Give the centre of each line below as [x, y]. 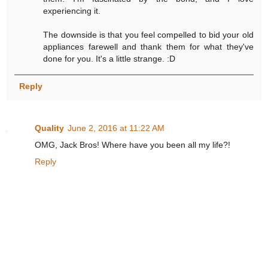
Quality [49, 128]
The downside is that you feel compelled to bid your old [148, 35]
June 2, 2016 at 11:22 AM [116, 128]
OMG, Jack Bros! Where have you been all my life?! [133, 144]
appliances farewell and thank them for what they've [148, 47]
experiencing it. [72, 11]
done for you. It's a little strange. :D [109, 59]
